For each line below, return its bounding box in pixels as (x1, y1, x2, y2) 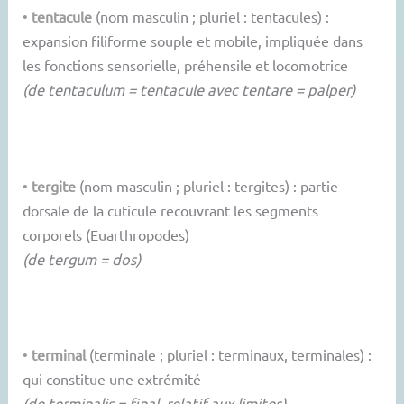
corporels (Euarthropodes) (23, 225, 190, 243)
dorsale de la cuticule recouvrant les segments (23, 200, 319, 219)
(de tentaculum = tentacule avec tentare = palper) (23, 80, 356, 99)
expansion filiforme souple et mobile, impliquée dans (23, 32, 363, 50)
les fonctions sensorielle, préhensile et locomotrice (23, 56, 349, 75)
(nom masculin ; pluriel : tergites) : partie (76, 176, 339, 195)
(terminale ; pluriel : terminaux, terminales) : (86, 345, 372, 364)
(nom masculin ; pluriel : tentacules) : (92, 7, 330, 26)
